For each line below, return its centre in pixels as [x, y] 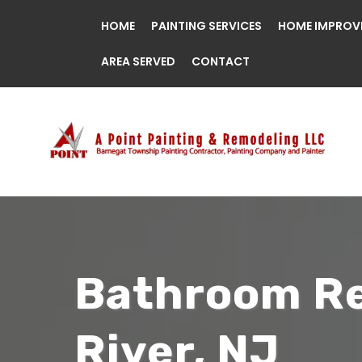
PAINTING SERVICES [206, 26]
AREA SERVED [138, 61]
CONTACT [221, 61]
